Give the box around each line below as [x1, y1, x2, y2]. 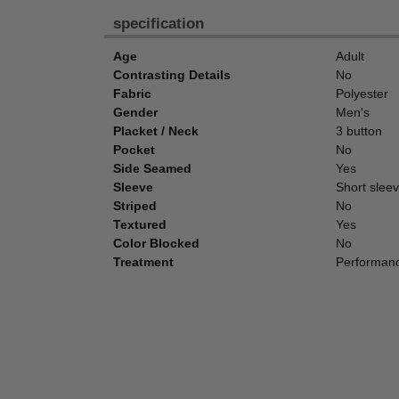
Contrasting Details [113, 68, 231, 83]
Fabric [113, 86, 151, 102]
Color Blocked [113, 236, 199, 251]
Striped [113, 199, 157, 214]
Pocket [113, 142, 155, 158]
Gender [113, 105, 158, 120]
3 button [336, 124, 382, 139]
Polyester [336, 86, 388, 102]
